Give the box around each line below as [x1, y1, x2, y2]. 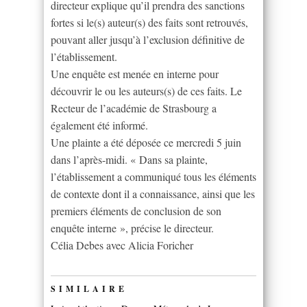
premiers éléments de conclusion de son [51, 203, 221, 218]
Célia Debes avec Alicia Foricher [51, 237, 193, 252]
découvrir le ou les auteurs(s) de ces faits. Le [51, 83, 242, 98]
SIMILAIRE [51, 282, 127, 295]
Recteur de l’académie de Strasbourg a [51, 100, 217, 115]
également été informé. [51, 117, 148, 132]
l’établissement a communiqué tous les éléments [51, 169, 256, 184]
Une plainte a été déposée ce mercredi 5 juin [51, 134, 241, 149]
